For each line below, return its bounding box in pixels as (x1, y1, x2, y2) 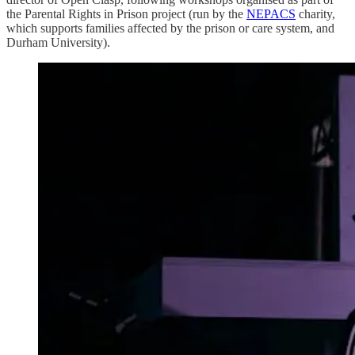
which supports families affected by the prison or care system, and (6, 21, 334, 36)
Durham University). (6, 36, 110, 50)
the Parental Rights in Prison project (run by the (6, 7, 246, 21)
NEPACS (246, 7, 296, 21)
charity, (296, 7, 335, 21)
